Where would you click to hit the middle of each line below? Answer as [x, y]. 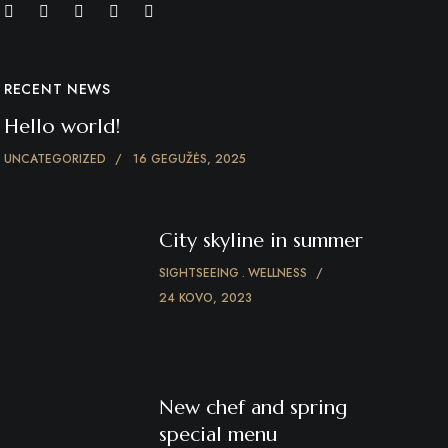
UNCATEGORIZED [55, 159]
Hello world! [62, 126]
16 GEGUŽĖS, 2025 [189, 159]
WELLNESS [277, 273]
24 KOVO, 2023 [205, 298]
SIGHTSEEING [199, 273]
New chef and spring [253, 407]
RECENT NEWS [57, 89]
